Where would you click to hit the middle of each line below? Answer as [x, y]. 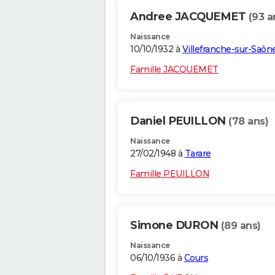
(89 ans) [241, 226]
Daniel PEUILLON [179, 121]
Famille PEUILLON [170, 174]
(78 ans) [248, 122]
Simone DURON [176, 226]
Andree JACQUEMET [189, 17]
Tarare [198, 154]
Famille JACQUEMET [174, 70]
